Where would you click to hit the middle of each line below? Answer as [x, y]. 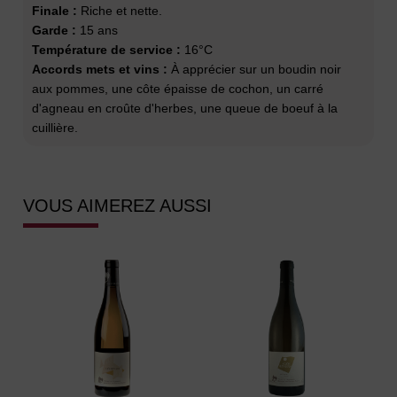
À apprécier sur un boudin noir [255, 69]
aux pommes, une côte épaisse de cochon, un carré [178, 88]
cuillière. [55, 127]
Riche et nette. [120, 10]
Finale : [55, 10]
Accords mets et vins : [100, 69]
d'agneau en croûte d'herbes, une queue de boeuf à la [185, 108]
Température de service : [107, 49]
